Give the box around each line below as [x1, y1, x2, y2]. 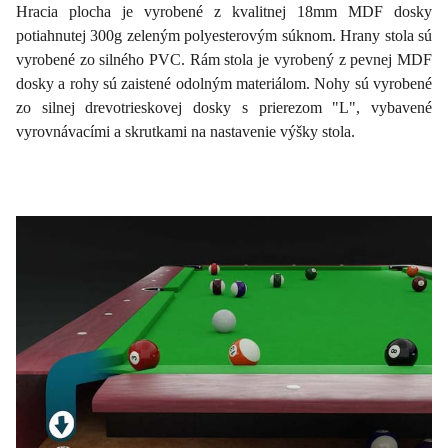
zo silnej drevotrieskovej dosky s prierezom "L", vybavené [16, 98, 432, 116]
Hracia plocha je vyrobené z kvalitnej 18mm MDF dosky [16, 2, 432, 20]
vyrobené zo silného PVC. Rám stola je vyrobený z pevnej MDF [16, 50, 432, 68]
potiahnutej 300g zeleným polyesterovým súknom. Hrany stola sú [16, 26, 432, 44]
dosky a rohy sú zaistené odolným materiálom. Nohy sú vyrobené [16, 74, 432, 92]
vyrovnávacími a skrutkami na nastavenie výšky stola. [16, 122, 355, 140]
